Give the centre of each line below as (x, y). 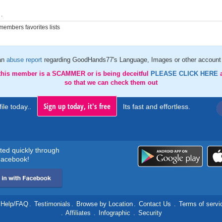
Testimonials (52, 204)
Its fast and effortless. (157, 107)
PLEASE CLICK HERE (185, 74)
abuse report (25, 60)
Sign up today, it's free (77, 106)
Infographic (114, 213)
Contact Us (155, 204)
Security (150, 213)
